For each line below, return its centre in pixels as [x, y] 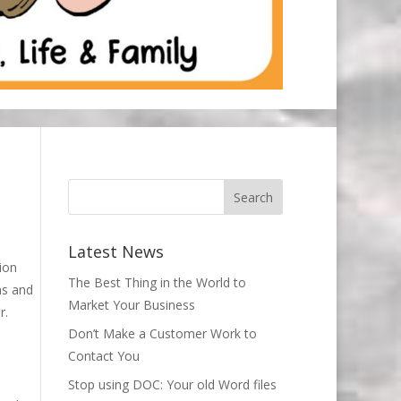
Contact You [104, 355]
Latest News [116, 251]
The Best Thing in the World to [157, 282]
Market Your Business [132, 304]
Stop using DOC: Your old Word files [172, 384]
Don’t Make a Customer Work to [162, 333]
